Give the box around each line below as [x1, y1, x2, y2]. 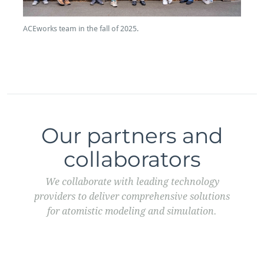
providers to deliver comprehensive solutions [34, 190, 230, 202]
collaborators [63, 146, 201, 172]
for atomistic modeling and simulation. [47, 205, 217, 217]
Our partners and [41, 122, 223, 148]
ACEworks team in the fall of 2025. [23, 24, 138, 33]
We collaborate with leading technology [45, 176, 219, 187]
